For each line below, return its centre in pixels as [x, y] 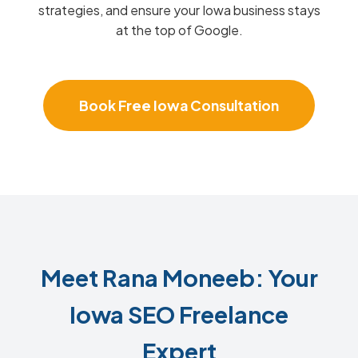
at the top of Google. [179, 30]
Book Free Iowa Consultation [179, 105]
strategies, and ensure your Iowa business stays [179, 10]
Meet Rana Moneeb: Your [179, 277]
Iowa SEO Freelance [179, 314]
